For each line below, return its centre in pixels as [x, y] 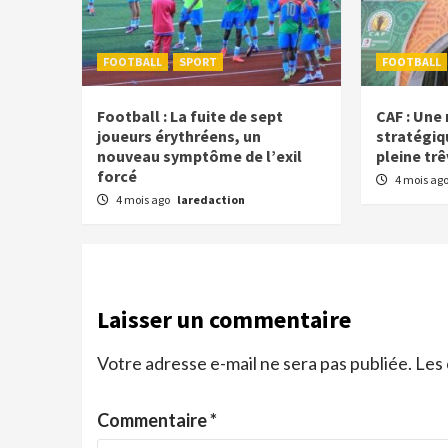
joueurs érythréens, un [179, 136]
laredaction [211, 200]
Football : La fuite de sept [190, 116]
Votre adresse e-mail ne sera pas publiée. [254, 363]
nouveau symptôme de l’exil [199, 156]
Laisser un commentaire [224, 320]
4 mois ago [144, 200]
